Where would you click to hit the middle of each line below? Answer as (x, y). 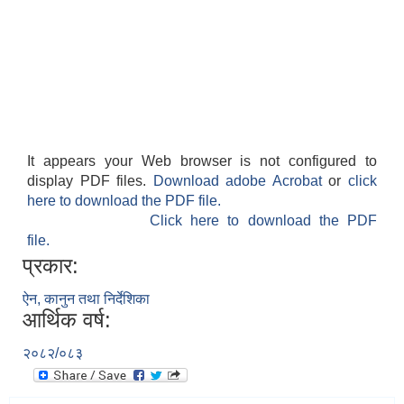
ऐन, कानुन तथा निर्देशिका (86, 299)
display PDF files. (90, 181)
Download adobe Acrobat (241, 181)
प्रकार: (50, 266)
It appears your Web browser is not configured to (202, 161)
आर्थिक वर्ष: (67, 320)
